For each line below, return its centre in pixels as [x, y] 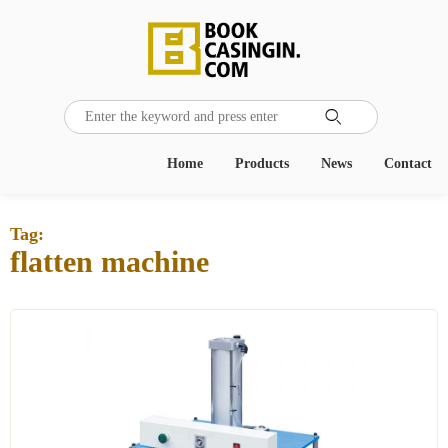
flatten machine [109, 261]
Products [262, 163]
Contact [408, 163]
